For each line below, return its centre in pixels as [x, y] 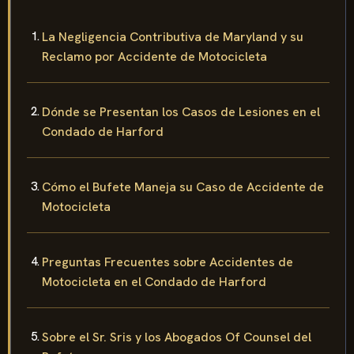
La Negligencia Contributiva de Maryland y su [173, 36]
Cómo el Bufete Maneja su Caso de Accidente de [183, 186]
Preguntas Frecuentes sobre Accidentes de [168, 262]
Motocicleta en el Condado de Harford [154, 281]
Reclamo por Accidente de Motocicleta [154, 56]
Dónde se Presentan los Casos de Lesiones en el [181, 111]
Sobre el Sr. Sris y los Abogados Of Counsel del [177, 337]
